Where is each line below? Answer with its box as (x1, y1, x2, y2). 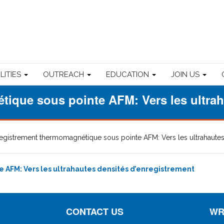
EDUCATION (106, 69, 151, 79)
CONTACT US (66, 204, 124, 218)
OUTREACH (43, 69, 86, 79)
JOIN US (171, 69, 201, 79)
